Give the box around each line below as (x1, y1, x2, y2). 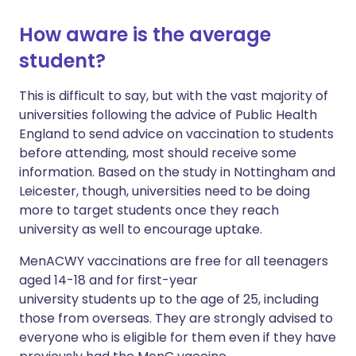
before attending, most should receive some (19, 144, 296, 162)
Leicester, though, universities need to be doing (19, 182, 310, 200)
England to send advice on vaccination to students (19, 125, 334, 143)
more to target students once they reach (19, 201, 279, 219)
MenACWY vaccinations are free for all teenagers (19, 252, 328, 270)
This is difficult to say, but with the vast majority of (19, 87, 328, 105)
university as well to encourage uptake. (19, 220, 262, 238)
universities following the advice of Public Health (19, 106, 317, 124)
